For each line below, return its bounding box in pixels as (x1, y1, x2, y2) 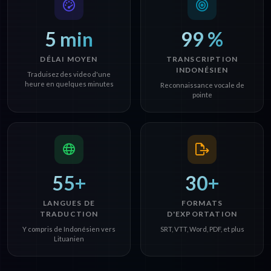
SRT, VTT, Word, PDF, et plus (160, 225, 244, 233)
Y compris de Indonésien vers (22, 225, 116, 233)
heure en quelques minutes (24, 80, 114, 88)
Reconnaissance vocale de (160, 81, 244, 90)
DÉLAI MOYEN (40, 54, 98, 64)
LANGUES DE (43, 198, 95, 208)
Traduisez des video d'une (27, 70, 111, 79)
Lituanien (54, 235, 84, 243)
